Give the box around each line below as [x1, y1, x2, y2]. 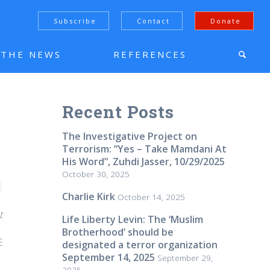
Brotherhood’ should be [62, 225, 174, 239]
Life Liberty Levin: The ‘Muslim [62, 213, 204, 226]
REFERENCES [113, 48, 187, 60]
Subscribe [54, 16, 97, 25]
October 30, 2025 [62, 168, 130, 180]
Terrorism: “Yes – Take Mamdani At [62, 142, 227, 155]
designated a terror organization [62, 238, 218, 251]
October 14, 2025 [118, 191, 186, 202]
